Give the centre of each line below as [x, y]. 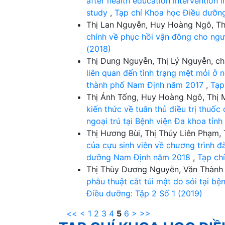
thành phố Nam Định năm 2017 [146, 85]
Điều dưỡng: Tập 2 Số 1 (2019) [144, 193]
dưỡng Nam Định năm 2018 [140, 157]
